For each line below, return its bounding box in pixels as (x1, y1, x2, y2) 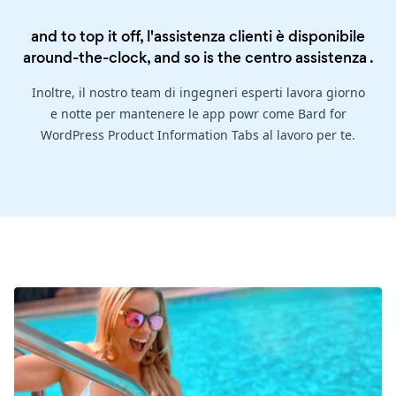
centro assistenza (244, 47, 367, 69)
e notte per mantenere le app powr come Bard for (49, 105, 346, 123)
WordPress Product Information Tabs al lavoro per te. (41, 126, 355, 144)
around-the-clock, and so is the (22, 47, 245, 69)
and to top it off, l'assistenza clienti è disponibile (31, 26, 365, 48)
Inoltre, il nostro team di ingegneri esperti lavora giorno (31, 84, 365, 102)
